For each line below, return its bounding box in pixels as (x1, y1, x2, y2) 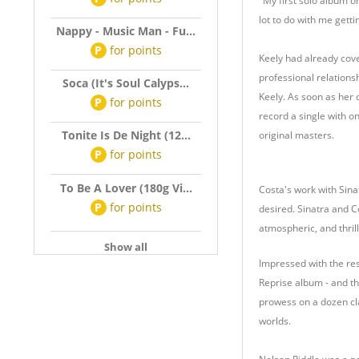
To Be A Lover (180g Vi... (59, 180, 192, 196)
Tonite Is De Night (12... (61, 127, 191, 143)
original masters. (259, 128, 334, 142)
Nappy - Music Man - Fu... (56, 23, 196, 38)
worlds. (259, 314, 291, 328)
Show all (104, 240, 147, 254)
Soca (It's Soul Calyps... (63, 75, 189, 91)
